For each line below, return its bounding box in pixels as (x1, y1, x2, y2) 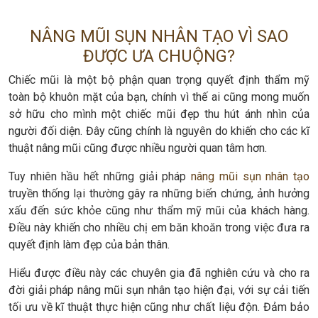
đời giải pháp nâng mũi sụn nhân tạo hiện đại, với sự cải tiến (9, 283, 309, 297)
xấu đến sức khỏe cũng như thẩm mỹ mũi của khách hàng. (9, 203, 309, 217)
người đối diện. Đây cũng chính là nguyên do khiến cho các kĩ (9, 124, 309, 138)
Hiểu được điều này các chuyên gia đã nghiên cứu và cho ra (9, 265, 309, 280)
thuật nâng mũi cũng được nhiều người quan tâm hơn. (9, 141, 267, 155)
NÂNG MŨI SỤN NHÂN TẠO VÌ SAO (30, 26, 288, 46)
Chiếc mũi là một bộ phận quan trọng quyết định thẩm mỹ (9, 72, 309, 87)
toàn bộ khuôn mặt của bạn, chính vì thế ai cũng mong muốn (9, 89, 309, 104)
